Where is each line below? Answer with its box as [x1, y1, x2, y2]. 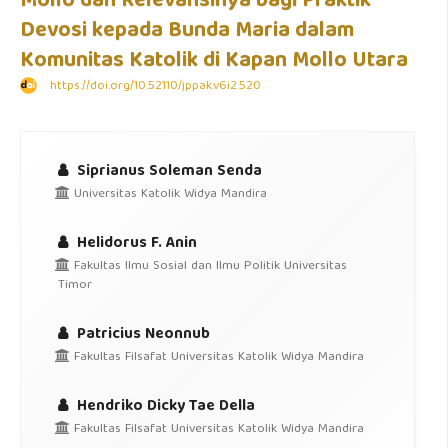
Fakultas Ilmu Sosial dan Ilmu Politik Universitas [69, 255, 347, 278]
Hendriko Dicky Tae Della [72, 393, 255, 420]
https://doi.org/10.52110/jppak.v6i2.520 [50, 75, 261, 98]
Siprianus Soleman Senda [72, 158, 262, 185]
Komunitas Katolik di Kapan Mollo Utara [20, 43, 408, 81]
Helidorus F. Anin [72, 230, 197, 257]
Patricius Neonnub [72, 321, 210, 348]
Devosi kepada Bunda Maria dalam [20, 13, 354, 51]
